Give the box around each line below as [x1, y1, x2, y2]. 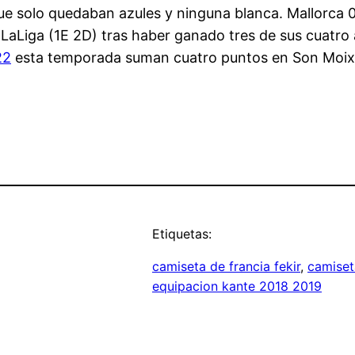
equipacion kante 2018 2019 [152, 278, 322, 295]
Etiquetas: [152, 226, 212, 242]
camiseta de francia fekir [152, 258, 300, 275]
